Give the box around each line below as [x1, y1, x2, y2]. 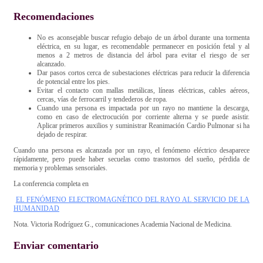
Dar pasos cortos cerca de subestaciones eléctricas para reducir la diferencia [37, 68, 249, 77]
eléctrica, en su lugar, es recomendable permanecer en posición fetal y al [37, 42, 249, 50]
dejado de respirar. [37, 130, 89, 139]
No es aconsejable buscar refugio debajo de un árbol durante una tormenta [37, 33, 249, 42]
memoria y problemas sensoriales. [14, 163, 109, 172]
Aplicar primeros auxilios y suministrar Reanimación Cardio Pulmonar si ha [37, 121, 249, 130]
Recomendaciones [14, 10, 94, 22]
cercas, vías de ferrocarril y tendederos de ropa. [37, 95, 169, 103]
